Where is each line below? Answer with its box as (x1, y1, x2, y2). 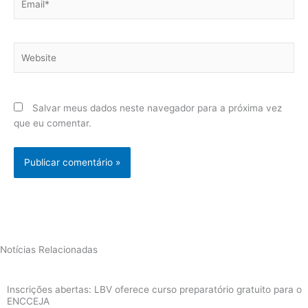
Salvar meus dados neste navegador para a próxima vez (32, 102, 282, 114)
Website (13, 43, 48, 55)
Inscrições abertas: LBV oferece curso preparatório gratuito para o (7, 284, 302, 296)
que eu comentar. (14, 118, 91, 129)
